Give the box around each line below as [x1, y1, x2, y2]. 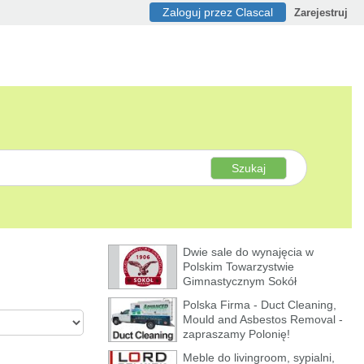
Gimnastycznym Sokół [183, 275, 297, 288]
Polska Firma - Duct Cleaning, [183, 298, 336, 311]
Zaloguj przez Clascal [162, 6, 273, 19]
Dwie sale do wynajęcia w [183, 245, 314, 258]
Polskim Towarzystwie [183, 260, 294, 273]
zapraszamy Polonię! [183, 327, 290, 340]
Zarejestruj [294, 6, 348, 19]
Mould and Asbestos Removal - [183, 313, 343, 326]
